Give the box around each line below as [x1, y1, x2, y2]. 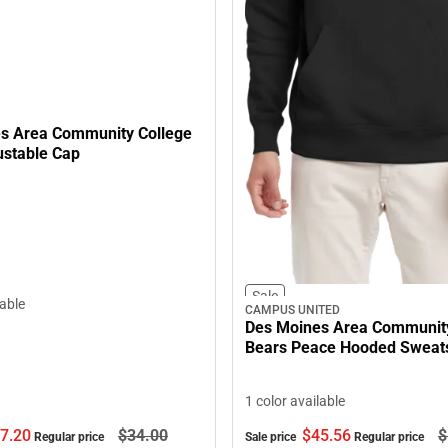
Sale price [245, 430, 299, 445]
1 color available [245, 393, 345, 410]
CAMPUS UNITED [245, 303, 340, 318]
